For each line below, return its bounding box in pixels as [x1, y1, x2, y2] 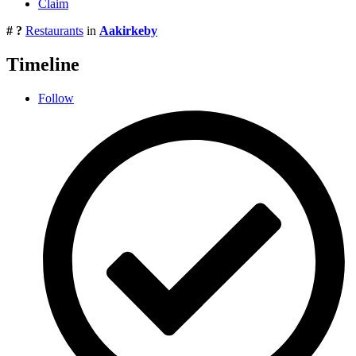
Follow [38, 91, 74, 105]
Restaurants [25, 23, 83, 37]
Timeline [6, 53, 79, 75]
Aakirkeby [99, 23, 157, 37]
